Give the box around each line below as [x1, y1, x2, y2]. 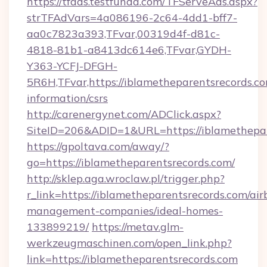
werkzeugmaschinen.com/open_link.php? [27, 236, 232, 250]
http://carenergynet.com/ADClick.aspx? [27, 107, 221, 121]
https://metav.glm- [92, 220, 184, 234]
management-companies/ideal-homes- [27, 204, 223, 218]
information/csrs [27, 91, 108, 105]
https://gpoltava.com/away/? [27, 139, 169, 153]
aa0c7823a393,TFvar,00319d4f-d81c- [27, 27, 220, 41]
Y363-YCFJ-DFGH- [27, 59, 117, 73]
